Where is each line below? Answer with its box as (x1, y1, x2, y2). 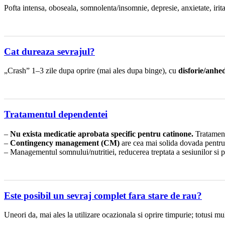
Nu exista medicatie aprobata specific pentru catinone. (10, 129, 193, 138)
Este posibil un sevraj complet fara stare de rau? (4, 190, 202, 201)
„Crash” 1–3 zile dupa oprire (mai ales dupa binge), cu (4, 66, 178, 75)
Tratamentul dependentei (4, 109, 107, 120)
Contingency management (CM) (10, 138, 120, 147)
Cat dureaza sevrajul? (4, 46, 95, 57)
